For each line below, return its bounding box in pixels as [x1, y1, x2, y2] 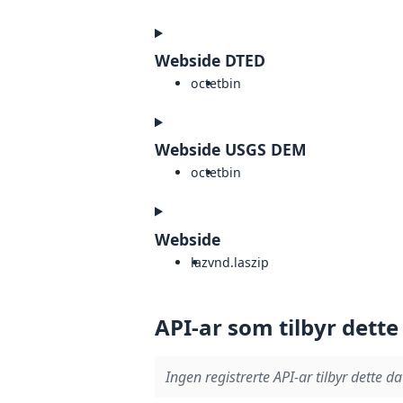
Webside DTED [155, 49, 265, 72]
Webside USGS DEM [155, 139, 307, 161]
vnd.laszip [208, 253, 269, 271]
